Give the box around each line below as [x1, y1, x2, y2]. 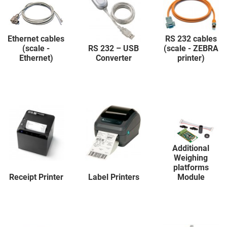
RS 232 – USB [88, 43, 139, 53]
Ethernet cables [8, 33, 65, 44]
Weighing [174, 153, 208, 163]
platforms [173, 162, 209, 172]
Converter [95, 53, 132, 63]
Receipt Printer [9, 172, 63, 182]
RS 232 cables [165, 33, 217, 44]
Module [177, 172, 205, 182]
